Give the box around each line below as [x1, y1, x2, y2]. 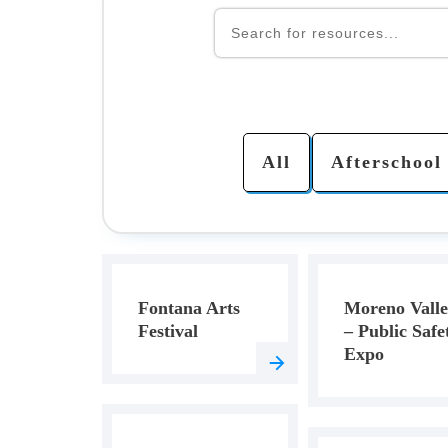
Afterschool [330, 152, 442, 172]
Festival [138, 321, 198, 341]
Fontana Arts [138, 298, 240, 318]
